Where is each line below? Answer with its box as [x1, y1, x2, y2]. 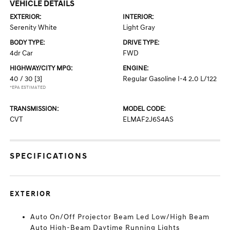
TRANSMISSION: [10, 105, 59, 113]
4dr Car [10, 49, 33, 57]
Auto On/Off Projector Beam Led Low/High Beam [30, 213, 210, 221]
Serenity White [10, 23, 57, 32]
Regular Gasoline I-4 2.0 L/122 [123, 74, 217, 83]
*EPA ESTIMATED [10, 85, 46, 90]
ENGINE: [123, 64, 148, 72]
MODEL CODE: [123, 105, 165, 113]
